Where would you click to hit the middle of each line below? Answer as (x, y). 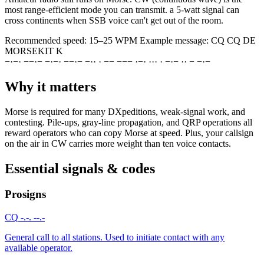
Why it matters (50, 86)
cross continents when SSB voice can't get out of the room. (114, 20)
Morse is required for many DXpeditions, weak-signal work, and (125, 111)
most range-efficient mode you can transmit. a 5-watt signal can (122, 9)
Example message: (175, 40)
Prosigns (25, 194)
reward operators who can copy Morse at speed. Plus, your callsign (129, 133)
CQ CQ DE (233, 40)
